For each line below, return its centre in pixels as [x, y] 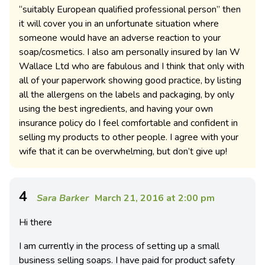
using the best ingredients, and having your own [116, 109]
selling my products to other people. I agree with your [129, 137]
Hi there [35, 222]
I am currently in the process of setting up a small [119, 246]
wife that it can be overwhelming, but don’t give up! [123, 151]
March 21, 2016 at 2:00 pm [155, 198]
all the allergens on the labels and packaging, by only [127, 95]
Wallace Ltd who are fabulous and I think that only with [132, 66]
